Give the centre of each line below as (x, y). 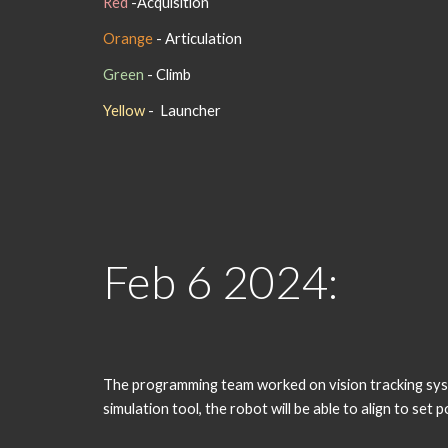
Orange (127, 38)
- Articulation (197, 38)
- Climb (167, 74)
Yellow (125, 110)
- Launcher (184, 110)
